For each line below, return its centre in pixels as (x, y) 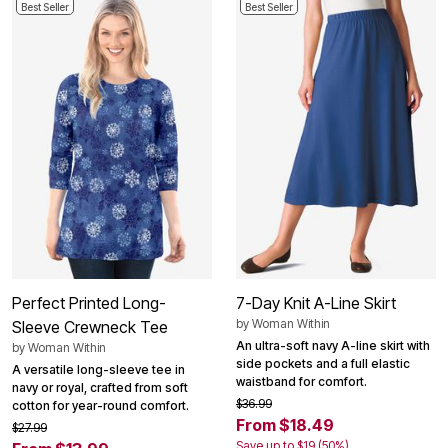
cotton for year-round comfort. (100, 406)
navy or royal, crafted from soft (100, 388)
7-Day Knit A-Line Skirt (316, 303)
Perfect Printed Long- (89, 303)
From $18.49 (285, 425)
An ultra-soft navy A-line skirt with (333, 346)
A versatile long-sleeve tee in (98, 370)
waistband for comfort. (301, 382)
